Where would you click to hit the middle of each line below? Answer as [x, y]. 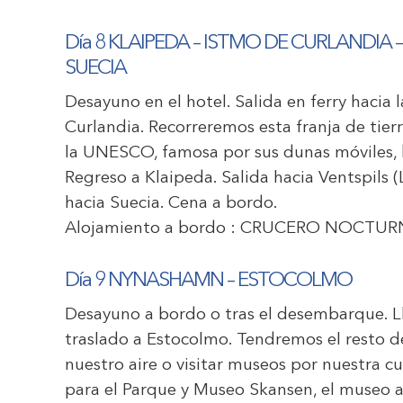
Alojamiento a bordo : [152, 229]
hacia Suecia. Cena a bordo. [171, 204]
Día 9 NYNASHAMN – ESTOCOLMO [208, 281]
